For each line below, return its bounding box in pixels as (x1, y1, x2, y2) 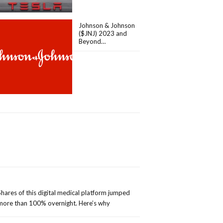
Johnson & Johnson (79, 21, 135, 29)
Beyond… (79, 37, 106, 45)
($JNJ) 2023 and (79, 29, 127, 37)
